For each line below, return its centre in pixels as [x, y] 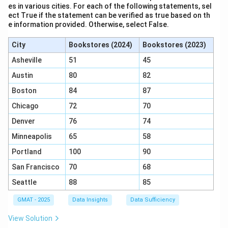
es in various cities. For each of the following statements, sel [110, 6]
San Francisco [35, 167]
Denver [23, 121]
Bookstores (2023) [174, 45]
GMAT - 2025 [34, 200]
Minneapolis [32, 136]
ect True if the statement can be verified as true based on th [109, 15]
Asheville [26, 60]
